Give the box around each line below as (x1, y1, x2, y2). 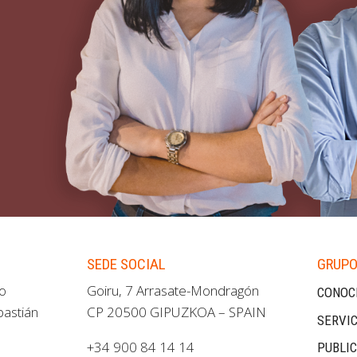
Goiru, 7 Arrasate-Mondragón (87, 280, 260, 300)
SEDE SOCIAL (87, 254, 167, 273)
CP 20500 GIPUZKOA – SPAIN (87, 302, 267, 321)
